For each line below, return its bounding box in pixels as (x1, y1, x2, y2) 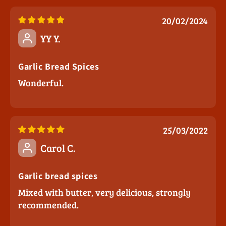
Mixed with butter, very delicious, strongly (18, 186, 191, 199)
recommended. (18, 199, 79, 211)
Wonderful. (18, 77, 64, 89)
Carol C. (40, 141, 76, 155)
